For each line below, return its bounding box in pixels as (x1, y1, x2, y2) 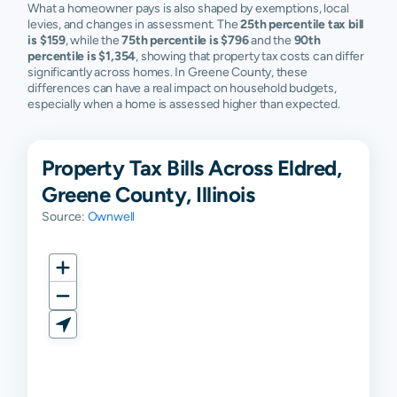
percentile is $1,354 (27, 49, 136, 64)
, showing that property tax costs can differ (136, 49, 364, 64)
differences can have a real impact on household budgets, (27, 81, 337, 96)
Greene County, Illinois (42, 182, 255, 207)
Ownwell (87, 209, 136, 224)
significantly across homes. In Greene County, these (27, 65, 307, 80)
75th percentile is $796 (121, 33, 249, 48)
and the (248, 33, 294, 48)
